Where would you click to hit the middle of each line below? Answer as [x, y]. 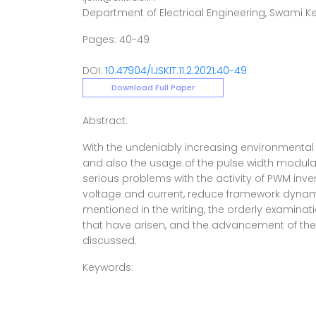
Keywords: [108, 267]
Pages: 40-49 [116, 39]
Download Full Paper [153, 87]
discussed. [110, 241]
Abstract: [105, 121]
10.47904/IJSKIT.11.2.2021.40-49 [176, 71]
